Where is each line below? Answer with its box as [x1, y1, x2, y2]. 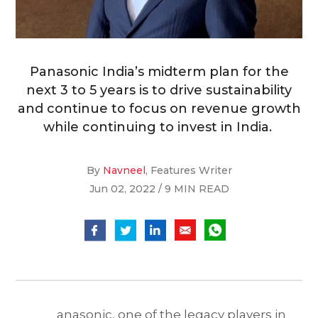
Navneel [102, 164, 146, 177]
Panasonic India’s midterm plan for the [29, 64, 289, 80]
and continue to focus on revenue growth [17, 101, 301, 117]
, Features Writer [145, 164, 232, 177]
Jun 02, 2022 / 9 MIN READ [89, 182, 229, 196]
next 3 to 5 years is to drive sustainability [26, 82, 292, 99]
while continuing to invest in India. [43, 119, 275, 136]
